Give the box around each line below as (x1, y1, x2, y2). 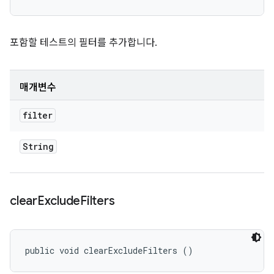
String (23, 141, 54, 152)
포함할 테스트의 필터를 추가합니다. (10, 37, 157, 49)
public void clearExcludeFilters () (25, 245, 193, 256)
